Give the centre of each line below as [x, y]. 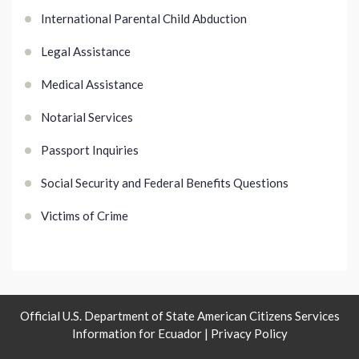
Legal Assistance [86, 52]
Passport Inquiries [90, 150]
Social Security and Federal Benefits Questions [165, 183]
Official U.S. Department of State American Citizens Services [179, 316]
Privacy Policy [249, 334]
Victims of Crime [85, 216]
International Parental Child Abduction [144, 19]
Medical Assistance [92, 85]
